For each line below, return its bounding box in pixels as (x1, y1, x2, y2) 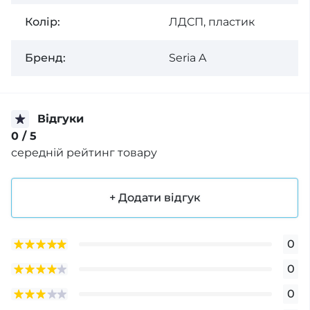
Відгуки (37, 112, 84, 125)
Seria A (168, 51, 206, 64)
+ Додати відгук (109, 190, 201, 204)
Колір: (25, 15, 60, 28)
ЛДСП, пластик (168, 15, 255, 28)
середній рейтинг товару (11, 146, 157, 159)
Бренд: (25, 51, 66, 64)
